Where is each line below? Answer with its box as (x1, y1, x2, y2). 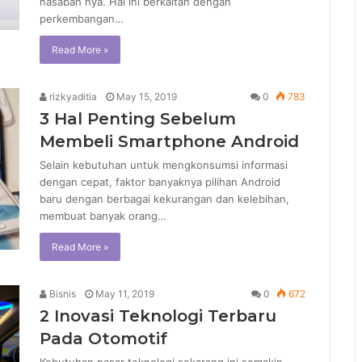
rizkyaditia (47, 90, 97, 103)
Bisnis (47, 288, 76, 301)
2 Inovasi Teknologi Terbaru (40, 306, 276, 326)
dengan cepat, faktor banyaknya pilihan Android (40, 175, 280, 189)
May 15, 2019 (116, 90, 177, 103)
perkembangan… (40, 12, 124, 26)
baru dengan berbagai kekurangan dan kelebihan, (40, 192, 289, 206)
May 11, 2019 (95, 288, 154, 301)
